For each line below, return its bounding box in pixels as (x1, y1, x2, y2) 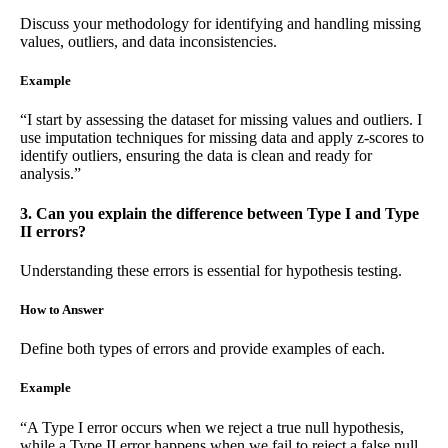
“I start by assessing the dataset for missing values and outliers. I (20, 111, 422, 129)
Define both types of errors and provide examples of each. (20, 340, 385, 358)
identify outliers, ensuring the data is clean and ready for (20, 147, 372, 165)
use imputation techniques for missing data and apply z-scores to (20, 129, 424, 147)
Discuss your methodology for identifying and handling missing (20, 15, 421, 33)
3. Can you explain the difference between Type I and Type (20, 204, 419, 222)
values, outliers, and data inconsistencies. (20, 33, 277, 51)
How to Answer (20, 302, 104, 318)
